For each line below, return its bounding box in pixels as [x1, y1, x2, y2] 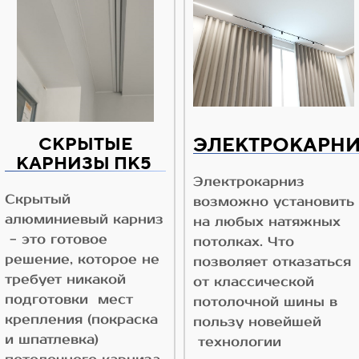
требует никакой [5, 272, 126, 288]
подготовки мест [5, 292, 133, 309]
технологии [193, 334, 281, 351]
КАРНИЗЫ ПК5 [15, 152, 155, 174]
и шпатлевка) [5, 332, 99, 349]
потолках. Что [193, 234, 294, 251]
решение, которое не [5, 252, 159, 268]
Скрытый [5, 192, 71, 208]
